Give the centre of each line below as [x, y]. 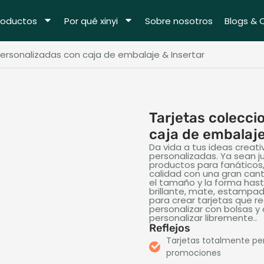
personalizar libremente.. [203, 218]
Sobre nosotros [179, 21]
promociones [194, 253]
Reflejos [170, 228]
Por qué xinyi [91, 21]
